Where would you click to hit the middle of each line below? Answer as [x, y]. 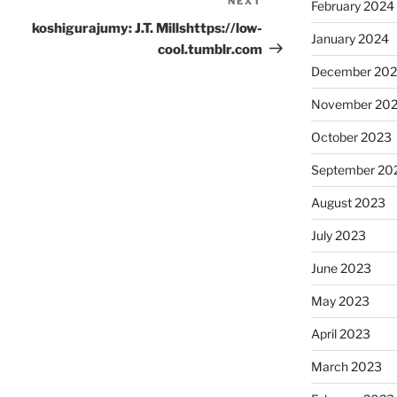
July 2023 [338, 236]
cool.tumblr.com [210, 49]
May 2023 [340, 301]
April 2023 [340, 334]
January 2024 [350, 39]
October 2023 [351, 137]
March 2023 [346, 367]
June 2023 [341, 269]
